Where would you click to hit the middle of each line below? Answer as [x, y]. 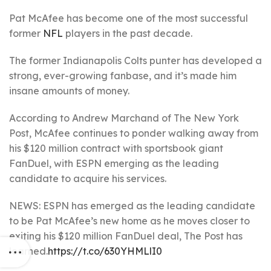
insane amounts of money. [69, 91]
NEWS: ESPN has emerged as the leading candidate [132, 206]
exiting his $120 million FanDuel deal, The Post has [126, 236]
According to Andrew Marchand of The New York [124, 118]
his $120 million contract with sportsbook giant [116, 148]
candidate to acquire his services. [88, 178]
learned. [28, 251]
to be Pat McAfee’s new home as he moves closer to [129, 221]
